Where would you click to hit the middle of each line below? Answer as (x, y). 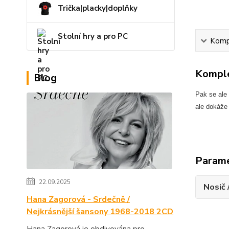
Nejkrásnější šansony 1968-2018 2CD (100, 212)
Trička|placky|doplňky (98, 8)
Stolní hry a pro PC (93, 36)
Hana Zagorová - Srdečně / (78, 199)
